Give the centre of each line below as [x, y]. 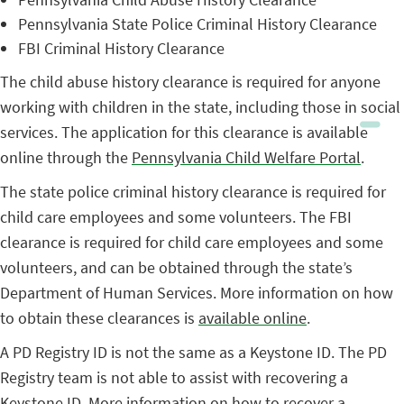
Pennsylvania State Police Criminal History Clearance [197, 24]
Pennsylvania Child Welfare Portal [246, 157]
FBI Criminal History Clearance [121, 48]
